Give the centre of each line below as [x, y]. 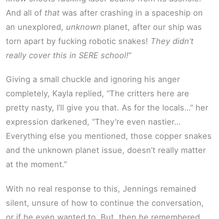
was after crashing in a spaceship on [131, 12]
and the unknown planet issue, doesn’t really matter [106, 150]
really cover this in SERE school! [67, 55]
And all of [25, 12]
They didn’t [172, 41]
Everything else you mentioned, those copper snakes [109, 136]
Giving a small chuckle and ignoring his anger [93, 79]
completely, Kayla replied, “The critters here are [98, 94]
